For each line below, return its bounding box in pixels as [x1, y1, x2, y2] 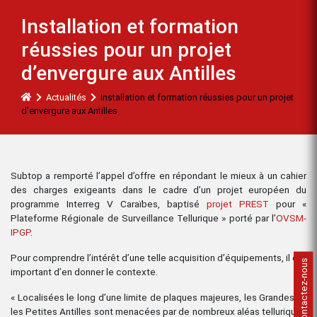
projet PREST [207, 197, 269, 209]
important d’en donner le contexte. [11, 265, 158, 277]
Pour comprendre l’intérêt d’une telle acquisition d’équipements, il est [11, 251, 306, 263]
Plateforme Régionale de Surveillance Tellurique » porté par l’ [11, 212, 276, 224]
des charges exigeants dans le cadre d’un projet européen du [11, 183, 306, 195]
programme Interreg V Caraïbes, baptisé [11, 197, 207, 209]
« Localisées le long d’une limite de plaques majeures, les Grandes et [11, 291, 306, 303]
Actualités [46, 91, 86, 103]
